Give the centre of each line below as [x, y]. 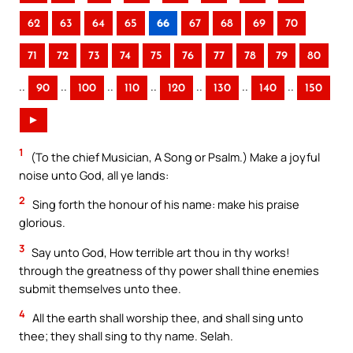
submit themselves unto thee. [100, 288]
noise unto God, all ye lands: [94, 175]
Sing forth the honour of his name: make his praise [165, 204]
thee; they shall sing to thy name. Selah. [126, 336]
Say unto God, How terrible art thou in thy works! [160, 252]
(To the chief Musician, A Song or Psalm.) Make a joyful [174, 156]
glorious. [42, 223]
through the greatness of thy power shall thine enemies [169, 270]
